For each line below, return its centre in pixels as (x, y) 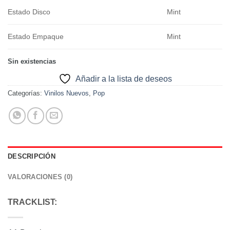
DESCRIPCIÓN (32, 157)
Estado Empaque (36, 36)
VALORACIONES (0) (40, 177)
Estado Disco (29, 12)
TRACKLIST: (32, 202)
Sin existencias (32, 61)
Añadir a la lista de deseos (123, 79)
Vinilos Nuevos (66, 93)
